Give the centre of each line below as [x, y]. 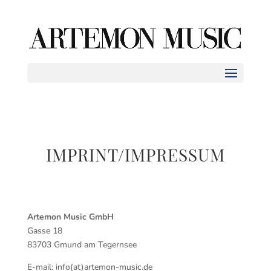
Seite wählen [59, 73]
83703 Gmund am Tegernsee [82, 245]
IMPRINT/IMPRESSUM [135, 155]
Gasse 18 [44, 231]
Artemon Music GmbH [70, 217]
